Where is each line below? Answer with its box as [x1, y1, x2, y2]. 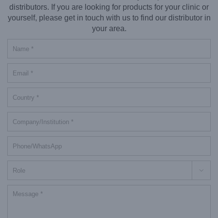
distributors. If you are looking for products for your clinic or [9, 3, 209, 11]
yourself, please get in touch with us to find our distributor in [7, 14, 211, 22]
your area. [91, 24, 127, 33]
